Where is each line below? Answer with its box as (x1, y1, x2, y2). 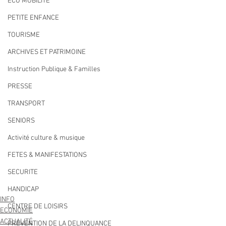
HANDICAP (8, 185, 39, 194)
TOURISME (8, 31, 40, 39)
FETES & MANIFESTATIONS (8, 151, 87, 159)
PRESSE (8, 82, 32, 91)
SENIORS (8, 117, 35, 125)
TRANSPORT (8, 99, 45, 108)
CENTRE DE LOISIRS (8, 202, 68, 211)
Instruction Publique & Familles (8, 65, 100, 74)
